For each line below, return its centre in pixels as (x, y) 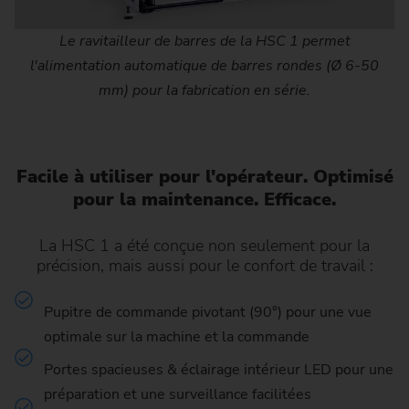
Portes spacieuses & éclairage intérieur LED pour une (219, 370)
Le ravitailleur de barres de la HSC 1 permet (204, 41)
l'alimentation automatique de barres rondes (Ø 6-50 (204, 65)
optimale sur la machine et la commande (177, 337)
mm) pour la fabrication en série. (204, 90)
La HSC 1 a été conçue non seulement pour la (204, 245)
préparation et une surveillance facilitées (178, 395)
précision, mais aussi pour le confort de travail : (204, 265)
